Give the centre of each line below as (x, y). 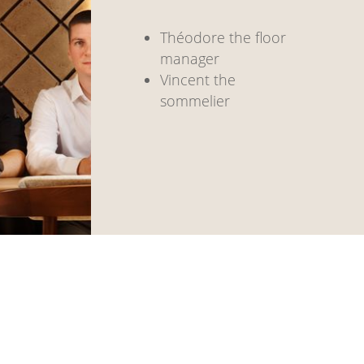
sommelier (195, 101)
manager (190, 59)
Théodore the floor (223, 38)
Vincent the (198, 80)
